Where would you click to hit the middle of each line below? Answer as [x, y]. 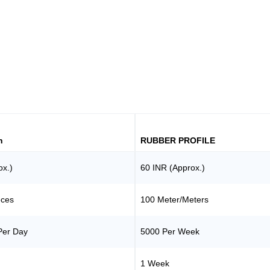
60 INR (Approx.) [173, 167]
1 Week [155, 263]
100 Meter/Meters [175, 199]
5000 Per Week [170, 231]
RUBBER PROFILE [178, 140]
